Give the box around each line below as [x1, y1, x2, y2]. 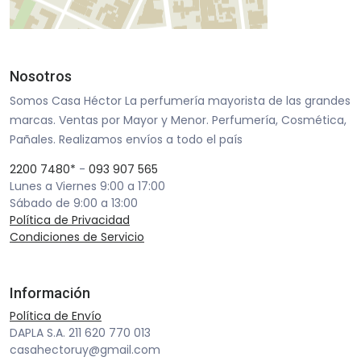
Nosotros [10, 68, 72, 85]
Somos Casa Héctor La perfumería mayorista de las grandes [10, 93, 351, 109]
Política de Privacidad [10, 212, 130, 228]
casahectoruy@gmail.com [10, 342, 160, 358]
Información [10, 284, 90, 301]
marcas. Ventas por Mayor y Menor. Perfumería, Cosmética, [10, 112, 346, 128]
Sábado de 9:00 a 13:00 [10, 195, 138, 211]
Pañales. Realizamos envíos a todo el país [10, 131, 243, 147]
